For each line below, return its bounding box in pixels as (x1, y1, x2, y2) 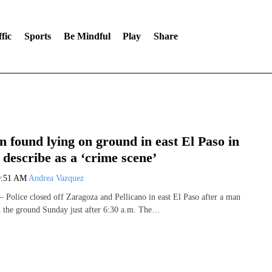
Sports (24, 31, 51, 41)
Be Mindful (63, 31, 110, 41)
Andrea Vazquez (29, 173, 84, 183)
